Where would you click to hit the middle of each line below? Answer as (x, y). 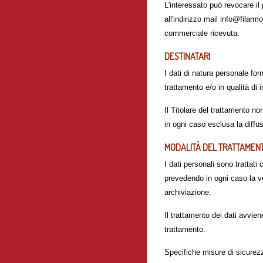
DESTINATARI (187, 56)
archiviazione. (188, 192)
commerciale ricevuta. (202, 33)
